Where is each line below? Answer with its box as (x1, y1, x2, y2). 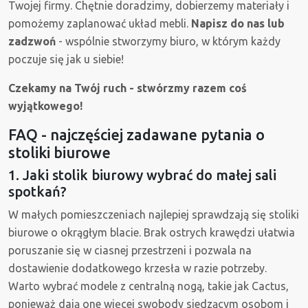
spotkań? (8, 184, 70, 200)
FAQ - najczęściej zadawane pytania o (8, 126, 265, 144)
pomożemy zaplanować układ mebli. (8, 17, 191, 30)
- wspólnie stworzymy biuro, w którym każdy (56, 35, 280, 48)
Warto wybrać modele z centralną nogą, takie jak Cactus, (8, 280, 289, 293)
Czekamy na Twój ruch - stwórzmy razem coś (8, 82, 247, 95)
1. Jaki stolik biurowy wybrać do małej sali (8, 167, 276, 184)
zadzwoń (8, 35, 56, 48)
